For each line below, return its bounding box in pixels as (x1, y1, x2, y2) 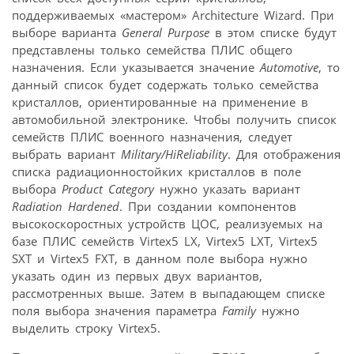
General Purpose (122, 24, 209, 40)
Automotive (260, 58, 318, 75)
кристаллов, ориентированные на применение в (12, 93, 308, 110)
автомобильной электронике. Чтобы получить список (12, 111, 337, 127)
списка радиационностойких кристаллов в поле (12, 163, 301, 179)
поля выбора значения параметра (12, 302, 222, 318)
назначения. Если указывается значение (12, 58, 260, 75)
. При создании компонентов (119, 198, 296, 214)
